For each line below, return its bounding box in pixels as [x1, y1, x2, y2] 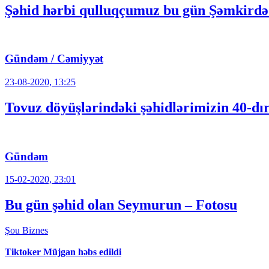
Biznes [22, 225, 48, 236]
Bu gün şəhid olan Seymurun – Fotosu [5, 197, 237, 213]
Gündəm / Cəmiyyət [5, 52, 103, 65]
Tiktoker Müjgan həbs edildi [5, 247, 121, 258]
